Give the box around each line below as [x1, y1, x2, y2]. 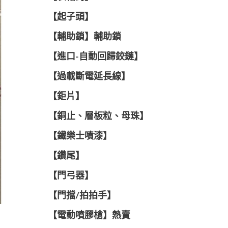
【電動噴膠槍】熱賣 [47, 211, 130, 220]
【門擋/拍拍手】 [47, 191, 116, 201]
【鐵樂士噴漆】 [47, 132, 112, 141]
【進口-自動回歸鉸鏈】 [47, 52, 143, 62]
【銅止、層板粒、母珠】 [47, 112, 149, 121]
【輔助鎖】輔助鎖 [47, 33, 121, 42]
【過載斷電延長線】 [47, 72, 130, 81]
